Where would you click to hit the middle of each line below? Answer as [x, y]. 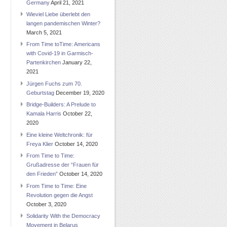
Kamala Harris [44, 114]
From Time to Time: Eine [56, 186]
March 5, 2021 [44, 32]
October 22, [78, 114]
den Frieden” [42, 174]
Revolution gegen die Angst [60, 195]
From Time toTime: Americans [63, 44]
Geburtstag [40, 92]
